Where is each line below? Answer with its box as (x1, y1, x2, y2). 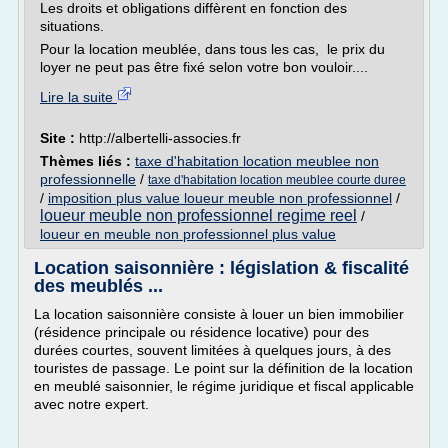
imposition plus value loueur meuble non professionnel (48, 190, 392, 206)
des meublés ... (34, 276, 163, 296)
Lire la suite (40, 89, 117, 105)
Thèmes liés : (40, 153, 135, 169)
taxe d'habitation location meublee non (135, 153, 379, 169)
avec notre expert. (34, 396, 149, 412)
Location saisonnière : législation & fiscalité (34, 258, 409, 278)
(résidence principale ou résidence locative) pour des (34, 324, 369, 340)
